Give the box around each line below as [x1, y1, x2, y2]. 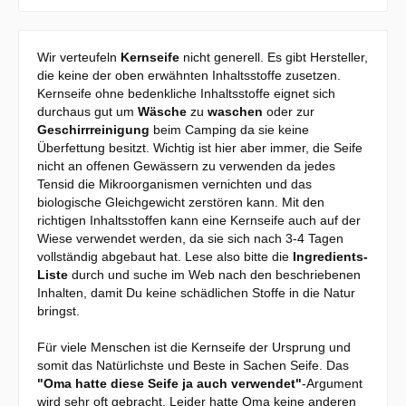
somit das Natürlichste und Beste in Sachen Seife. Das [37, 358, 349, 372]
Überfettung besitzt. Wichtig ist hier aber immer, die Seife [37, 140, 362, 155]
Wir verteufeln [37, 50, 121, 64]
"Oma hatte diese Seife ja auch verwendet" [37, 376, 302, 391]
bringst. [37, 304, 80, 318]
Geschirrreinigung [37, 122, 150, 137]
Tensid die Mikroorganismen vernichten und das [37, 177, 312, 191]
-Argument [302, 376, 362, 391]
